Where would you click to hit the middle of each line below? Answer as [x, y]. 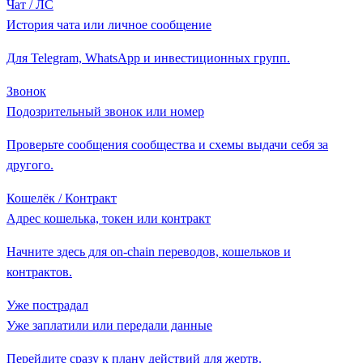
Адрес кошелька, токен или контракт [109, 218]
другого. [30, 164]
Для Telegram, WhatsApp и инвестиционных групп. [148, 58]
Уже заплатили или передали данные [109, 325]
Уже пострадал [47, 305]
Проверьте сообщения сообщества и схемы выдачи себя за [167, 144]
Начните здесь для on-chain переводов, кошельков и [149, 251]
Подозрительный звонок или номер [105, 111]
